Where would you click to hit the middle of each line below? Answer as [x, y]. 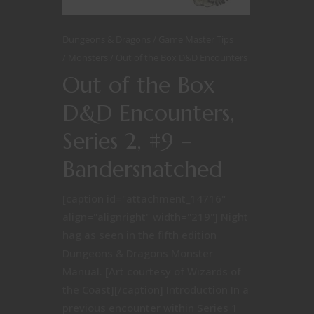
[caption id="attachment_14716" [144, 198]
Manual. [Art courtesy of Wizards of [152, 271]
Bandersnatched [142, 169]
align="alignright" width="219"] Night [155, 217]
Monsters [89, 57]
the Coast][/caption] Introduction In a [156, 289]
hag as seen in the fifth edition [139, 235]
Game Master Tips [196, 39]
